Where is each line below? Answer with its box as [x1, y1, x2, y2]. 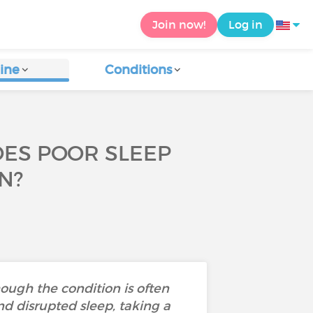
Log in [228, 17, 263, 31]
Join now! [152, 17, 205, 31]
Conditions [105, 62, 173, 78]
